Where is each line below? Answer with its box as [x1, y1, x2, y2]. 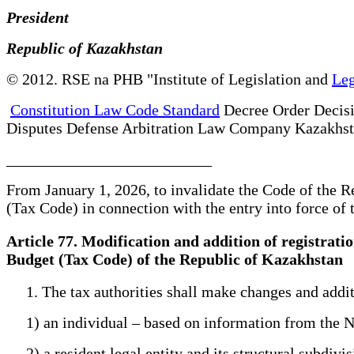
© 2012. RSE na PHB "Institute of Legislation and [6, 70, 332, 88]
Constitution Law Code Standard [10, 100, 220, 119]
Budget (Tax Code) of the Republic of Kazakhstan [6, 250, 343, 268]
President [6, 8, 81, 26]
